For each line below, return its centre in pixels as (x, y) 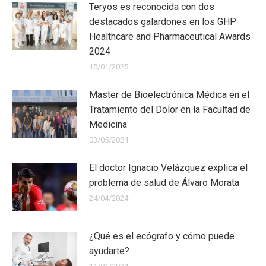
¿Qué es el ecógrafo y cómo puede (162, 236)
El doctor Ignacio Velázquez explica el (168, 167)
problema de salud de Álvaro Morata (164, 182)
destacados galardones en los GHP (163, 21)
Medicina (108, 124)
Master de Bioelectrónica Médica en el (169, 94)
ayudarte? (109, 251)
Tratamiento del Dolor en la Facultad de (170, 109)
